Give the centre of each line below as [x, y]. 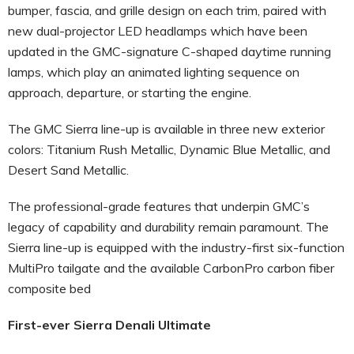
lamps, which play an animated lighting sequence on [154, 72]
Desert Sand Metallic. [68, 169]
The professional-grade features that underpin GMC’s [159, 206]
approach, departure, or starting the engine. [130, 92]
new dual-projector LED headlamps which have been [158, 30]
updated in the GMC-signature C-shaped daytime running [169, 51]
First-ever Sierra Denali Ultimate [113, 324]
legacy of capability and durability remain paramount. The [168, 226]
